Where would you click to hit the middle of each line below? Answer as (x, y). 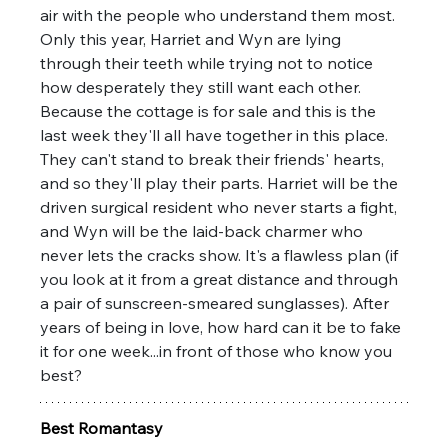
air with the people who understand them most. (220, 14)
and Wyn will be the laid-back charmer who (204, 230)
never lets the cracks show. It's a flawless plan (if (221, 254)
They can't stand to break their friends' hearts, (214, 158)
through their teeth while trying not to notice (209, 62)
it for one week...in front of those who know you (218, 350)
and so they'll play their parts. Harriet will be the (221, 182)
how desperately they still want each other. (203, 86)
